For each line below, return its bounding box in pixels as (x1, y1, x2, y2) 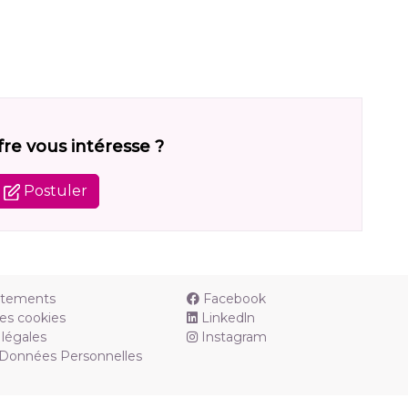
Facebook (203, 291, 266, 308)
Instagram (201, 329, 267, 346)
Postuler (19, 182, 87, 200)
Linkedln (201, 310, 255, 327)
